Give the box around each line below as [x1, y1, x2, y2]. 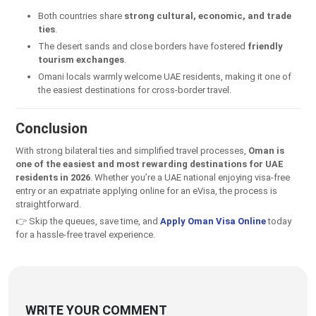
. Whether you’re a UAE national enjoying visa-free [90, 171, 290, 183]
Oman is [248, 145, 284, 156]
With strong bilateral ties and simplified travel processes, [16, 145, 248, 156]
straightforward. [16, 198, 81, 209]
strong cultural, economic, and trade [124, 10, 291, 21]
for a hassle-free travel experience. [16, 229, 155, 240]
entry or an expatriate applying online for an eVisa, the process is [16, 185, 277, 196]
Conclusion [16, 119, 91, 137]
